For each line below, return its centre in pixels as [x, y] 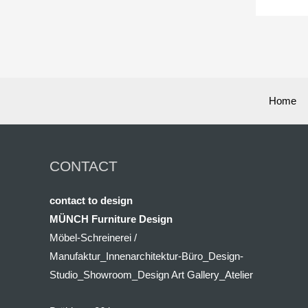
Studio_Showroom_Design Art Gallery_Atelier [151, 274]
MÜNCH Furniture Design [111, 219]
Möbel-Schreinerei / [93, 237]
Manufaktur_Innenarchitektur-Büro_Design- [146, 256]
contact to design [91, 200]
